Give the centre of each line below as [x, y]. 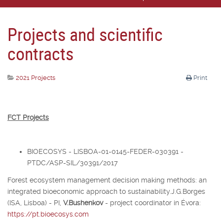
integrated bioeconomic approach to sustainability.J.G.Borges [106, 191]
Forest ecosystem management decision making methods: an [107, 180]
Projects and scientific [85, 34]
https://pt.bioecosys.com [48, 214]
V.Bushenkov [83, 203]
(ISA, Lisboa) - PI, [35, 203]
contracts [40, 53]
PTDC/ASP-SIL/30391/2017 [73, 163]
